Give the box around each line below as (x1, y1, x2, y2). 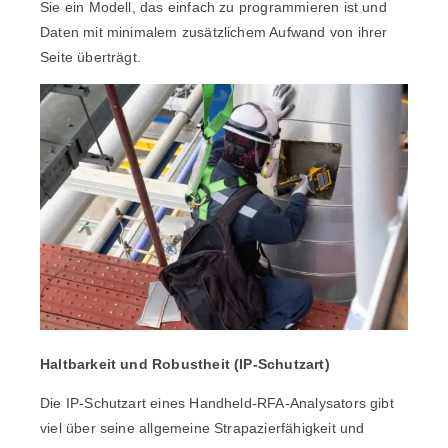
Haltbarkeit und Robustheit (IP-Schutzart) (40, 355, 330, 372)
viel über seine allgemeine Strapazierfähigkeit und (40, 419, 365, 436)
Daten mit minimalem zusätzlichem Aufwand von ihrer (40, 24, 388, 41)
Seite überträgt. (40, 49, 142, 66)
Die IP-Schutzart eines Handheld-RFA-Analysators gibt (40, 394, 394, 411)
